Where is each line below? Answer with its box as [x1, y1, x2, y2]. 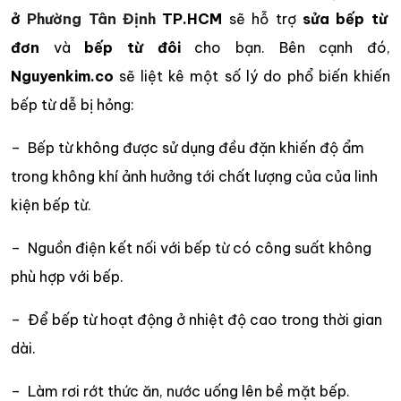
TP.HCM [156, 9, 229, 28]
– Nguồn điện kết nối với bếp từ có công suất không [11, 238, 371, 257]
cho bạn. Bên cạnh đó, [180, 38, 391, 56]
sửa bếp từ [302, 9, 388, 28]
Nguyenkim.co [11, 66, 114, 85]
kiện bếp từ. [11, 195, 91, 214]
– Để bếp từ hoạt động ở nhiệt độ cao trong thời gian [11, 310, 382, 328]
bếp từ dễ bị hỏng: [11, 95, 134, 114]
